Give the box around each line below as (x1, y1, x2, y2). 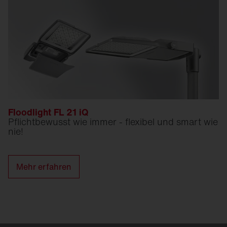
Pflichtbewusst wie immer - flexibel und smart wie (8, 115, 218, 128)
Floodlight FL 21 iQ (8, 105, 88, 119)
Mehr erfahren (16, 160, 71, 173)
